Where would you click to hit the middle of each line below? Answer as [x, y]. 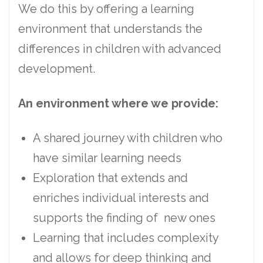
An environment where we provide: [118, 104]
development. [57, 69]
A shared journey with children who [128, 138]
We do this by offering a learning [106, 9]
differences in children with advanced [120, 49]
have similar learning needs [107, 158]
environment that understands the [110, 29]
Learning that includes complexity [126, 238]
